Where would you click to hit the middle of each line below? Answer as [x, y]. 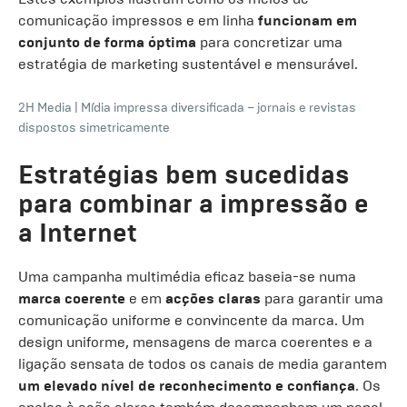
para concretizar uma [269, 42]
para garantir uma [322, 298]
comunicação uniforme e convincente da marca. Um [191, 320]
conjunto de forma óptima [107, 42]
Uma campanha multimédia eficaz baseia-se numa [187, 277]
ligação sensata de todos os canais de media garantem [203, 364]
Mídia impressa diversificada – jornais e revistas [218, 108]
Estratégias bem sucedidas [184, 175]
